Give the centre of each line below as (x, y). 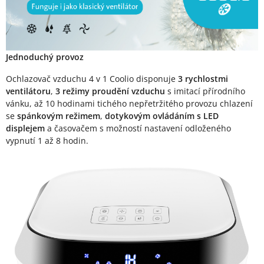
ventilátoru (28, 91)
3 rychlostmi (203, 78)
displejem (25, 128)
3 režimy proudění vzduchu (110, 91)
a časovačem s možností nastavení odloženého (138, 128)
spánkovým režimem (59, 115)
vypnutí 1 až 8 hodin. (47, 140)
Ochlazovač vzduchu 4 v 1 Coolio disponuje (92, 78)
